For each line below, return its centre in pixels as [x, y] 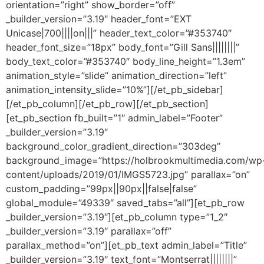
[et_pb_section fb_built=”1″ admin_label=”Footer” [114, 118]
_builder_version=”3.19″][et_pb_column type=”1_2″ [117, 217]
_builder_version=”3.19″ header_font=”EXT [99, 19]
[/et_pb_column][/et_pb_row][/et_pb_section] [107, 103]
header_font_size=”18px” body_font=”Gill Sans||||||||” [123, 47]
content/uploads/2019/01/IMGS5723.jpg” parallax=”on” [128, 174]
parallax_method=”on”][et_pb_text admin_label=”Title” [126, 245]
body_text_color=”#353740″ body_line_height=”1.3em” [126, 61]
